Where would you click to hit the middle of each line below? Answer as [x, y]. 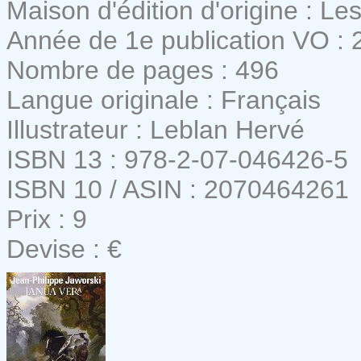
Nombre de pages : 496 [143, 70]
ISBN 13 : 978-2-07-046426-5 [177, 159]
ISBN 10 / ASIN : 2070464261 [178, 189]
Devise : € [64, 249]
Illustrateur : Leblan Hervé [156, 129]
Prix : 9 [47, 219]
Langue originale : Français [164, 100]
